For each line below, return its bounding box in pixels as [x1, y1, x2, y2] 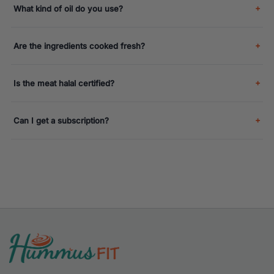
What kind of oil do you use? [13, 3, 123, 13]
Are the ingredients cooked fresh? [13, 40, 145, 51]
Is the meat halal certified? [13, 78, 114, 88]
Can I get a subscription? [13, 115, 109, 125]
